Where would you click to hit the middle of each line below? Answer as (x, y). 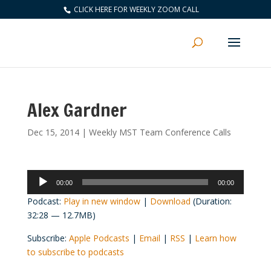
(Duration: (211, 201)
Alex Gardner (77, 110)
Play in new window (102, 201)
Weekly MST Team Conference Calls (160, 132)
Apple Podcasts (99, 238)
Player (38, 190)
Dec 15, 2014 (53, 132)
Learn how (215, 238)
